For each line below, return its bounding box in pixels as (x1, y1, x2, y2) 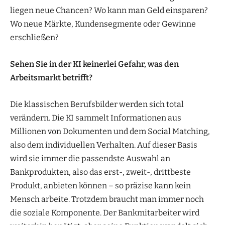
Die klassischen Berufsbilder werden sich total (10, 99, 184, 109)
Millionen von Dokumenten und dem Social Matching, (10, 126, 210, 136)
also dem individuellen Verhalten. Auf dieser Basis (10, 140, 197, 150)
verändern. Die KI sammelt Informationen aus (10, 113, 181, 123)
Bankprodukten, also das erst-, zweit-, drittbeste (10, 167, 191, 177)
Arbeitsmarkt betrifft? (10, 72, 92, 82)
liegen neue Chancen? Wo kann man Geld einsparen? (10, 5, 208, 15)
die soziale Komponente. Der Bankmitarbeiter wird (10, 207, 199, 217)
